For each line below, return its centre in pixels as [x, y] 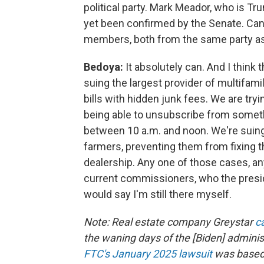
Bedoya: [105, 67]
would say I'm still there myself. [158, 194]
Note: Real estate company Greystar [169, 222]
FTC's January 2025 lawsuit [148, 254]
